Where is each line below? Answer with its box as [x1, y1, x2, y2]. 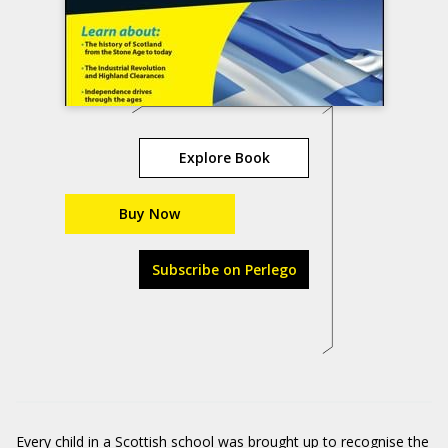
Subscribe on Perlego [151, 260, 297, 279]
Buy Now [119, 204, 180, 223]
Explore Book [178, 148, 270, 167]
